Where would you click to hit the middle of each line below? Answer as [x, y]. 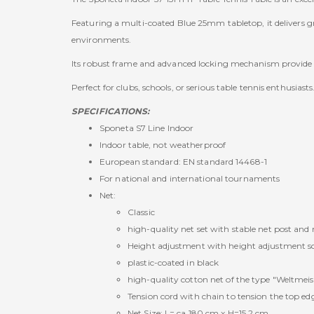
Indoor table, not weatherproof [163, 145]
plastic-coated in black [173, 262]
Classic [141, 212]
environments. [102, 40]
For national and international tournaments [190, 178]
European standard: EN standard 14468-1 [183, 162]
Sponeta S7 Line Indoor [147, 128]
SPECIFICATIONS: [111, 111]
